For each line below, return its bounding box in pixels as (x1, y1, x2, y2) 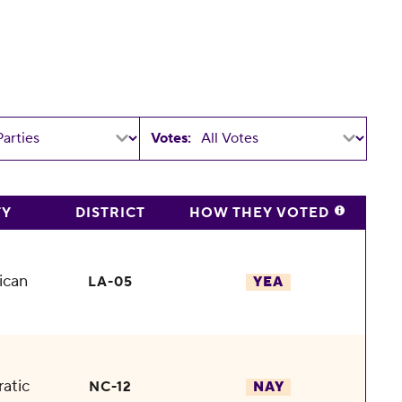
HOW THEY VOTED (189, 205, 334, 223)
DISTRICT (74, 205, 145, 223)
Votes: (151, 128, 192, 147)
